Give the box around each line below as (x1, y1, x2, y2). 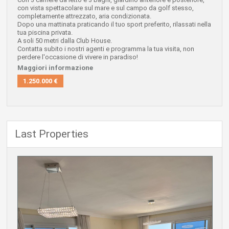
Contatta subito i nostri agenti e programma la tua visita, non (17, 45, 194, 53)
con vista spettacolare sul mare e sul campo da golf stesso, (17, 4, 194, 12)
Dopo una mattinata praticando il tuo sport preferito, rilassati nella (17, 20, 211, 29)
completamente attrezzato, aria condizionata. (17, 12, 151, 20)
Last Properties (14, 128, 88, 141)
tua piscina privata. (17, 29, 73, 37)
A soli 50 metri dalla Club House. (17, 37, 112, 45)
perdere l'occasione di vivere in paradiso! (17, 53, 138, 61)
